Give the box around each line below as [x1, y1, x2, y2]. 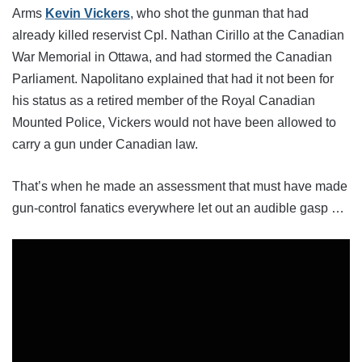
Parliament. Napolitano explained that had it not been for [12, 71, 334, 86]
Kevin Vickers [45, 6, 130, 20]
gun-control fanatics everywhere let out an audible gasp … [12, 200, 344, 215]
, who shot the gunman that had [130, 6, 309, 20]
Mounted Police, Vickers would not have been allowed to [12, 115, 336, 129]
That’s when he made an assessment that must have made [12, 179, 347, 193]
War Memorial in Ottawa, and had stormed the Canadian [12, 49, 332, 64]
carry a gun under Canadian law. [12, 137, 198, 151]
